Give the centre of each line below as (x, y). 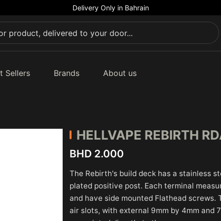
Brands (66, 73)
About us (120, 73)
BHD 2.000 (97, 153)
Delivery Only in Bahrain (110, 8)
